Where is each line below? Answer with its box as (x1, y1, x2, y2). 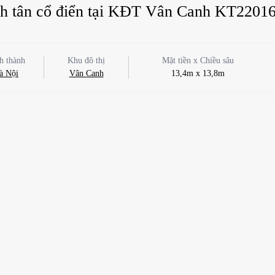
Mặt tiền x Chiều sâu (161, 55, 234, 65)
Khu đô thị (68, 55, 105, 65)
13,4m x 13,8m (171, 68, 225, 78)
